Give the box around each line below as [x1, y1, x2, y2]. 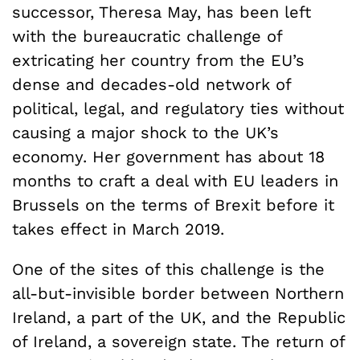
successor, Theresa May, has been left [12, 2, 311, 22]
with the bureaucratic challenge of [12, 26, 282, 46]
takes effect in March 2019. [12, 219, 224, 239]
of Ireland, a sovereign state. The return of [12, 331, 345, 351]
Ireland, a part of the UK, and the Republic [12, 307, 346, 327]
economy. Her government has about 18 [12, 146, 325, 166]
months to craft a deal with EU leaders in [12, 170, 338, 190]
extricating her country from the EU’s [12, 50, 305, 70]
